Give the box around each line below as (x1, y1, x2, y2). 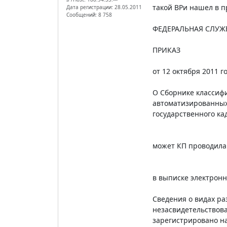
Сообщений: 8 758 (66, 11, 112, 18)
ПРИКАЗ (152, 45, 180, 55)
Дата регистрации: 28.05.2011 (66, 3, 142, 11)
